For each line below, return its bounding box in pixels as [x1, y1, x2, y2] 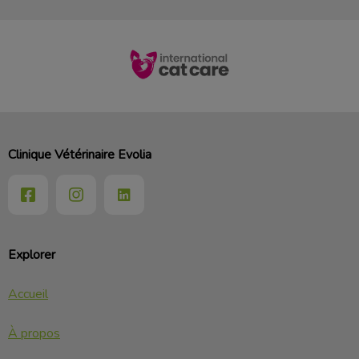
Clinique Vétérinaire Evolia [8, 146, 151, 163]
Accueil [8, 285, 48, 303]
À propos [8, 325, 60, 342]
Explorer [8, 246, 55, 264]
